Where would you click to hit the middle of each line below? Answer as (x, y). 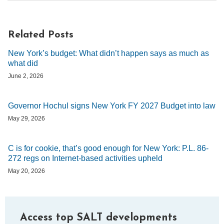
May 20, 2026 (26, 171)
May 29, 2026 (26, 118)
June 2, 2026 (26, 76)
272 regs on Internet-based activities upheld (85, 158)
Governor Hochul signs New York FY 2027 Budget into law (112, 105)
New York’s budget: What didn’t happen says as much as (108, 53)
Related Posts (41, 35)
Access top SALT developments (98, 217)
